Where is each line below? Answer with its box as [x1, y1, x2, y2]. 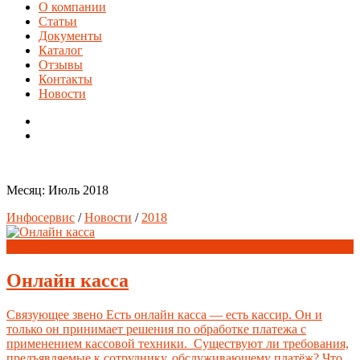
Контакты [39, 72, 92, 86]
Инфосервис [6, 211, 75, 224]
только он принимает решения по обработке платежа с [6, 321, 306, 336]
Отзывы [39, 58, 83, 72]
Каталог [39, 43, 83, 57]
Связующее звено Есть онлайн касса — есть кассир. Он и [6, 307, 322, 321]
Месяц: [6, 183, 48, 197]
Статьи [39, 14, 77, 28]
